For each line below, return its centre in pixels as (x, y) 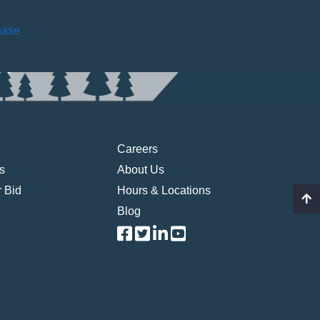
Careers (138, 149)
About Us (141, 170)
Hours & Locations (164, 191)
